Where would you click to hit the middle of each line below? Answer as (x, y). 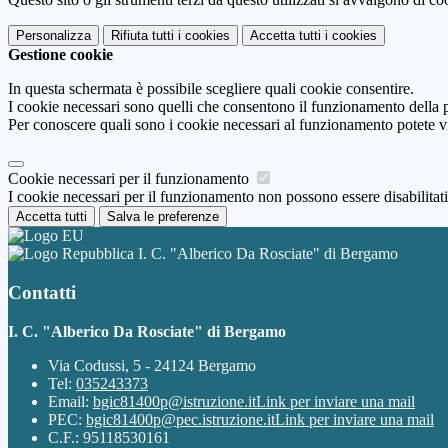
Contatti (42, 292)
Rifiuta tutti (142, 36)
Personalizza (53, 36)
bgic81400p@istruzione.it (174, 401)
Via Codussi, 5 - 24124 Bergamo (152, 365)
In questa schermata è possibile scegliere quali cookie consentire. (211, 89)
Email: (70, 401)
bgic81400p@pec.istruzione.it (180, 419)
